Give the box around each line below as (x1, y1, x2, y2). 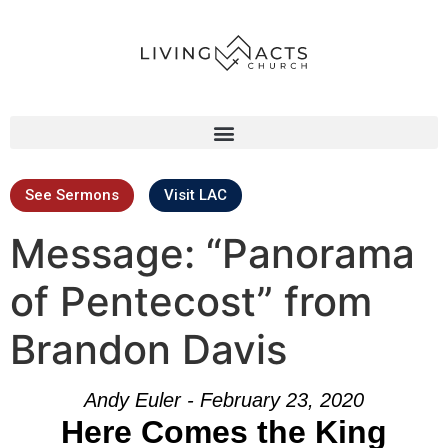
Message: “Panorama (10, 229, 415, 278)
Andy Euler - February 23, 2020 (84, 389, 364, 411)
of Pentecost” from (10, 277, 372, 326)
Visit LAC (164, 186, 227, 204)
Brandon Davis (10, 325, 287, 374)
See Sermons (25, 186, 119, 204)
